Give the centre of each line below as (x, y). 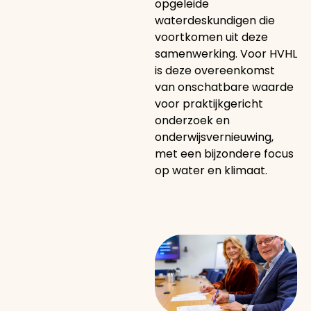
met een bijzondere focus (224, 154)
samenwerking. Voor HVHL (226, 54)
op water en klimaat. (211, 170)
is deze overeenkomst (215, 70)
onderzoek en (192, 120)
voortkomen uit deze (211, 37)
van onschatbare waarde (224, 87)
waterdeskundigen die (215, 20)
